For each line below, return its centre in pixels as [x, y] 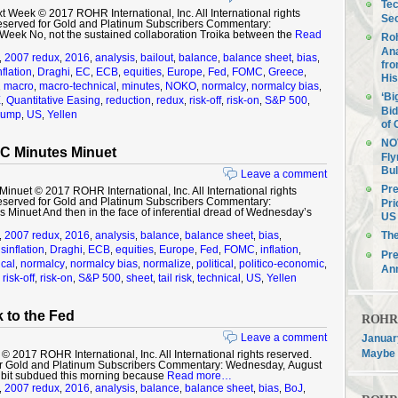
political [215, 264]
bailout [157, 58]
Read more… [199, 376]
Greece [286, 72]
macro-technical [78, 86]
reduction [128, 100]
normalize [167, 264]
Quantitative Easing [53, 100]
